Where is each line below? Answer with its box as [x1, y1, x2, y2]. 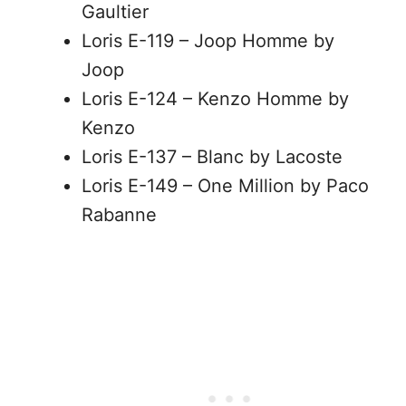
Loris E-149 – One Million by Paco [82, 175, 369, 197]
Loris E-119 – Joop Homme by [82, 30, 334, 52]
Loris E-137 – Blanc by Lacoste [82, 146, 343, 168]
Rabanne [82, 204, 157, 226]
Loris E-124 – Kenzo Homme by [82, 88, 349, 110]
